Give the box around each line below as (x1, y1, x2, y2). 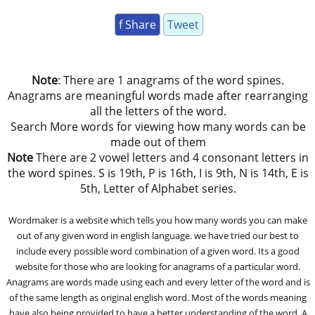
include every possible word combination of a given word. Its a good (16, 244, 300, 257)
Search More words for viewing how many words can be (10, 118, 306, 134)
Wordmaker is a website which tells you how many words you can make (8, 213, 308, 226)
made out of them (110, 134, 206, 150)
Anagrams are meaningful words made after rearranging (8, 87, 309, 103)
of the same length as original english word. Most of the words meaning (9, 290, 307, 304)
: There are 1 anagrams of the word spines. (58, 72, 285, 88)
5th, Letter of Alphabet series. (79, 180, 236, 196)
